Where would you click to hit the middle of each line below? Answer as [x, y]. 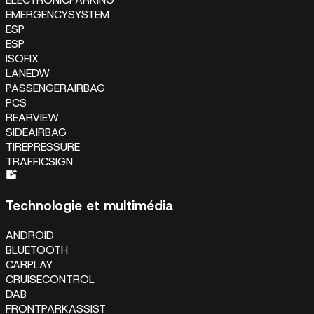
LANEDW [28, 74]
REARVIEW [32, 118]
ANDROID [30, 235]
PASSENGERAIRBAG [55, 88]
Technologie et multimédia [89, 205]
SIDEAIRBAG [36, 132]
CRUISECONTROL [50, 279]
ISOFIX [22, 59]
